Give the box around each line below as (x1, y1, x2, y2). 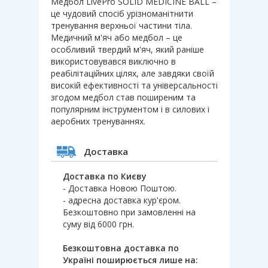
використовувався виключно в (51, 55, 176, 67)
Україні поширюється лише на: (63, 254, 198, 266)
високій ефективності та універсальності (51, 79, 218, 91)
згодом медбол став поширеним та (51, 91, 196, 103)
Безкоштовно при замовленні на (63, 206, 196, 218)
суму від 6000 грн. (63, 218, 134, 230)
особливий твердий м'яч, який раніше (51, 43, 204, 55)
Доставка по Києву (63, 170, 147, 182)
